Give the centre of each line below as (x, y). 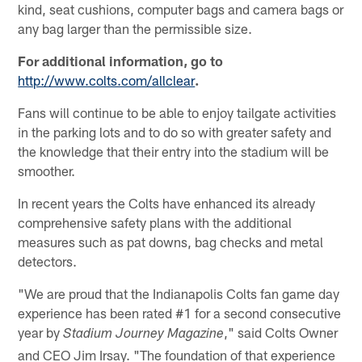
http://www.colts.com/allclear (107, 80)
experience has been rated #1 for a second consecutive (180, 312)
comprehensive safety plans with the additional (155, 222)
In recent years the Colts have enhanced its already (167, 202)
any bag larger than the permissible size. (135, 28)
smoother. (47, 170)
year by (41, 332)
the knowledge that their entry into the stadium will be (174, 151)
